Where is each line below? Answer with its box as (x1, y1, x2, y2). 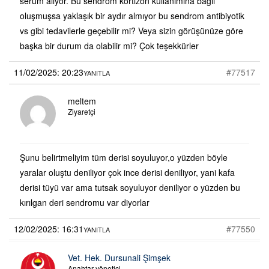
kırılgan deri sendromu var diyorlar (20, 196, 150, 208)
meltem (68, 94, 96, 107)
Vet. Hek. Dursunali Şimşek (68, 251, 171, 264)
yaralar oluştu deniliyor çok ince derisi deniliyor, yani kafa (20, 166, 235, 178)
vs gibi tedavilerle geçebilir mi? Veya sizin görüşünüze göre (20, 24, 243, 37)
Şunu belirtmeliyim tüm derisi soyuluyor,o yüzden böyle (20, 151, 228, 163)
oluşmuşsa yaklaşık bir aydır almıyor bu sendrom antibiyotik (20, 9, 244, 22)
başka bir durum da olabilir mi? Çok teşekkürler (20, 39, 199, 52)
